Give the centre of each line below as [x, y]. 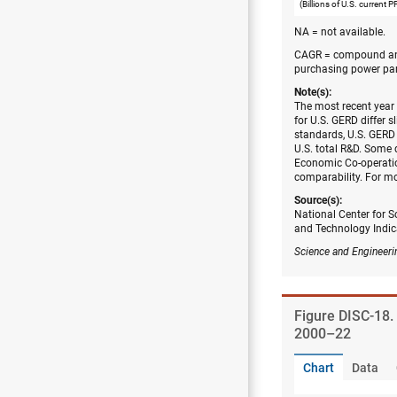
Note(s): [313, 92]
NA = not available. [340, 31]
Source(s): [318, 200]
